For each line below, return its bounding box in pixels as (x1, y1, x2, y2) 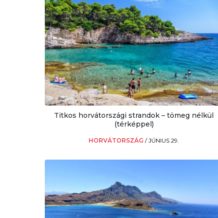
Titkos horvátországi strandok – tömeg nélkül (54, 111, 214, 120)
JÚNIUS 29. (148, 137, 180, 145)
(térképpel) (114, 120, 154, 129)
